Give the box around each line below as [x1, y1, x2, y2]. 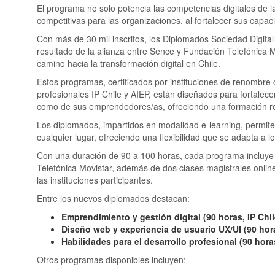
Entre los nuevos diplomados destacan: [37, 192, 190, 204]
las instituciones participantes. [37, 173, 153, 186]
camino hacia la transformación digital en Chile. [37, 56, 220, 69]
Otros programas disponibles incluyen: [37, 253, 186, 266]
